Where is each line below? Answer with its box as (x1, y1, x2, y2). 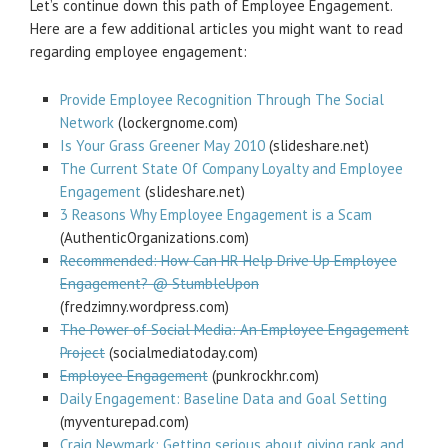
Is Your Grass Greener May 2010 (60, 136, 265, 155)
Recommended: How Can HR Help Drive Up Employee (60, 251, 397, 270)
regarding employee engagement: (30, 42, 247, 61)
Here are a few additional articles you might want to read (30, 19, 403, 38)
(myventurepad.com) (60, 412, 189, 431)
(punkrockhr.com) (208, 366, 319, 385)
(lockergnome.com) (114, 113, 238, 132)
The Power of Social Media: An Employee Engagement (60, 320, 409, 339)
